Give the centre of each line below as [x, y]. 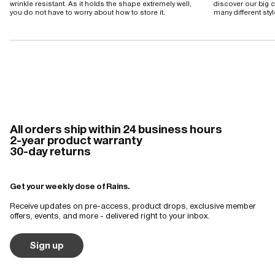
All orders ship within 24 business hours [116, 129]
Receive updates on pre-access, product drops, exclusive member [133, 206]
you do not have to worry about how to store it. [87, 12]
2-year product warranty [76, 140]
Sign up [47, 245]
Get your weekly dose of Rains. [70, 186]
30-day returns [50, 151]
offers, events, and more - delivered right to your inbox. [110, 215]
